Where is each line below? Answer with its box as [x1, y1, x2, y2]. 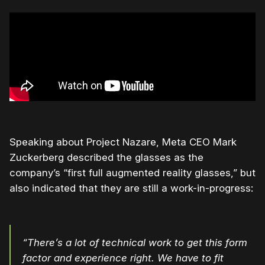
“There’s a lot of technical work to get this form [22, 237, 247, 249]
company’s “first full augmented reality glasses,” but [9, 167, 256, 179]
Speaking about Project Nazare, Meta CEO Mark [9, 136, 237, 148]
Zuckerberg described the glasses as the [9, 151, 203, 164]
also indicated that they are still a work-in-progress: [9, 182, 253, 195]
